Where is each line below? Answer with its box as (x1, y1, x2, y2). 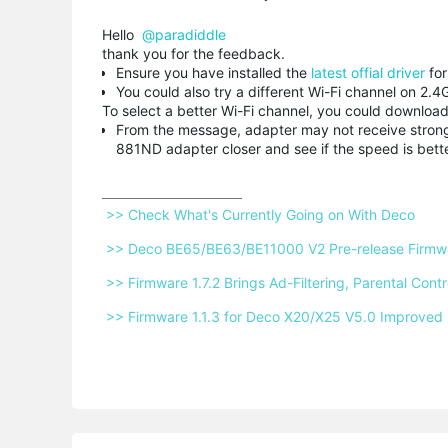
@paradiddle (142, 25, 226, 43)
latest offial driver (307, 63, 425, 81)
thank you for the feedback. (102, 44, 289, 62)
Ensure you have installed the (116, 63, 307, 81)
